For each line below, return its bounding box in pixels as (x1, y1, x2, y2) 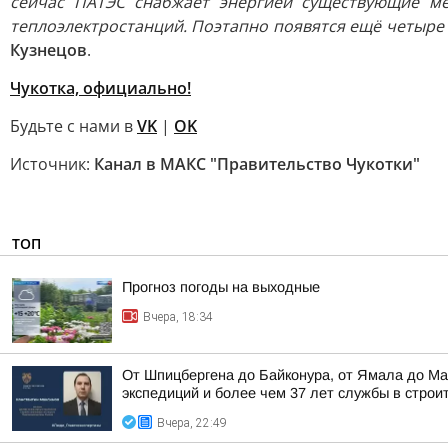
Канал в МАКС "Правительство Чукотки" (94, 153, 420, 175)
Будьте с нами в (10, 115, 137, 137)
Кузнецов (10, 39, 87, 61)
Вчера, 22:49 (157, 416, 227, 430)
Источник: (10, 153, 94, 175)
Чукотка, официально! (10, 77, 191, 99)
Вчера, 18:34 (143, 310, 213, 324)
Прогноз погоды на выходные (122, 279, 320, 295)
